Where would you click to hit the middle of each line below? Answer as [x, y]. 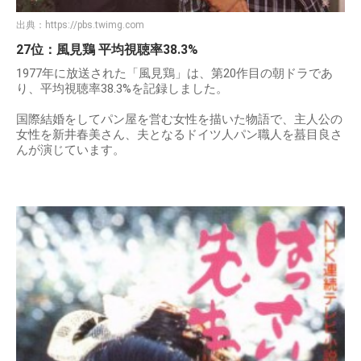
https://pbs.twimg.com [95, 25]
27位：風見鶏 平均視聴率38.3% [107, 50]
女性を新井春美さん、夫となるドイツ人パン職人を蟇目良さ [179, 135]
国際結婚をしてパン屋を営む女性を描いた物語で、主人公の [179, 120]
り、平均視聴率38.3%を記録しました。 [122, 89]
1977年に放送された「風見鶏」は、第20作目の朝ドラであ [174, 74]
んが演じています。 [71, 150]
